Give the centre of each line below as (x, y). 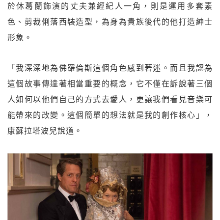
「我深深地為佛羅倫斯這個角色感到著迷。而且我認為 (110, 68)
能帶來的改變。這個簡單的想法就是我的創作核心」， (110, 115)
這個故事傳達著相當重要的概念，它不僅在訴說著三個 (110, 84)
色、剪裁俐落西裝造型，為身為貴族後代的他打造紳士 (110, 22)
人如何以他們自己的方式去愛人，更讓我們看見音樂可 (110, 99)
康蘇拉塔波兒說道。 (45, 131)
